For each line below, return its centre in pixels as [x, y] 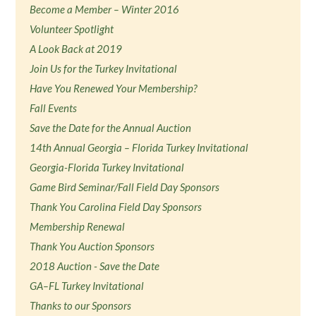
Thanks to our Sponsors [81, 305]
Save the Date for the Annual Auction [111, 128]
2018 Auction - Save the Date [95, 266]
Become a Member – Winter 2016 [105, 9]
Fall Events [54, 108]
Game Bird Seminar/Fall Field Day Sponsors [125, 187]
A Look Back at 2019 [76, 49]
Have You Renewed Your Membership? [114, 88]
